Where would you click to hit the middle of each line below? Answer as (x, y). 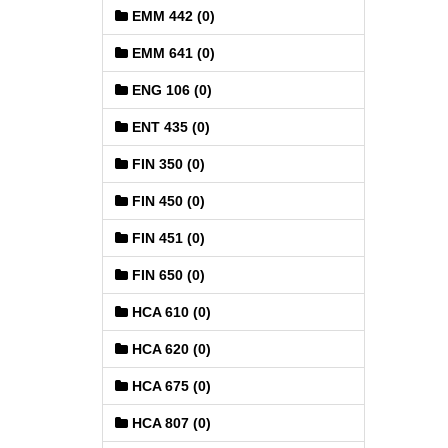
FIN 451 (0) (166, 238)
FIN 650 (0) (166, 275)
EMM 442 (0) (171, 16)
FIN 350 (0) (166, 164)
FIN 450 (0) (166, 201)
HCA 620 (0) (169, 349)
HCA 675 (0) (169, 386)
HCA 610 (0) (169, 312)
